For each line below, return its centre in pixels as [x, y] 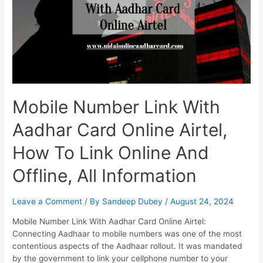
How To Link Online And [111, 153]
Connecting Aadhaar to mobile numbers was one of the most [127, 233]
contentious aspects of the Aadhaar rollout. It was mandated [127, 246]
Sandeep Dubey [134, 202]
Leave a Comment [48, 202]
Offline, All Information [105, 176]
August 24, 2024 [202, 202]
